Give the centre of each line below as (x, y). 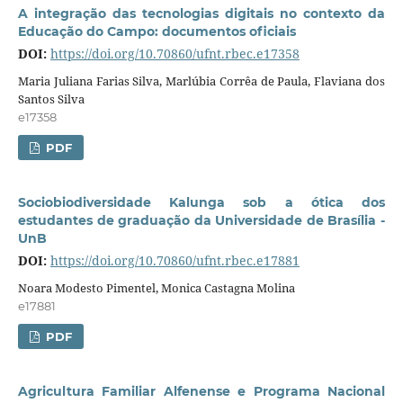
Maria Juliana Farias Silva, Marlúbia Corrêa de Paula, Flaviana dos (201, 81)
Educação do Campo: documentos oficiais (157, 31)
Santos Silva (51, 99)
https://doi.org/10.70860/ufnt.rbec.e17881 (175, 260)
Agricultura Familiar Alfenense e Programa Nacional (201, 391)
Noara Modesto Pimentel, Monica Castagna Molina (156, 287)
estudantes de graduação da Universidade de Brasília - (201, 220)
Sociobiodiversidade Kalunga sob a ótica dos (201, 202)
